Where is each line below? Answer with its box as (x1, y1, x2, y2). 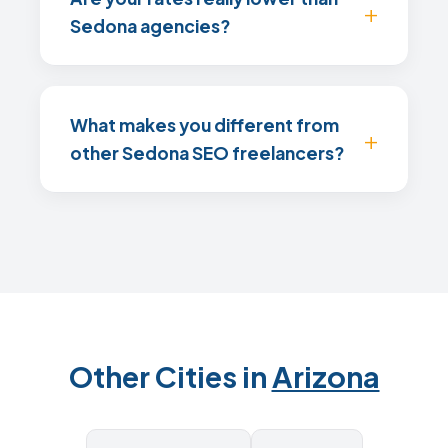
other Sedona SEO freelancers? (70, 142, 344, 164)
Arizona (271, 358, 380, 394)
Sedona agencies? (70, 15, 230, 37)
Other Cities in (68, 358, 272, 394)
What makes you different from (70, 114, 339, 136)
